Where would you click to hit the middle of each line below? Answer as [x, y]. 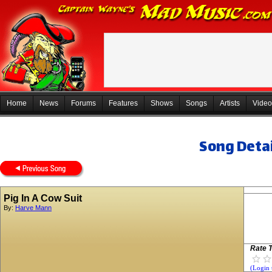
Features [123, 103]
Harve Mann [33, 208]
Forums [83, 103]
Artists [230, 103]
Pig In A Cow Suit [43, 198]
